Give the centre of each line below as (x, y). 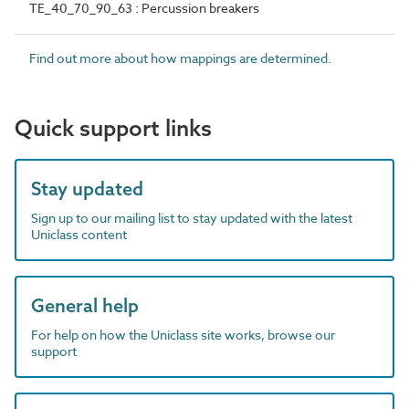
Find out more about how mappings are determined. (180, 58)
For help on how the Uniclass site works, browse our (183, 335)
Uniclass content (79, 234)
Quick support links (113, 128)
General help (85, 305)
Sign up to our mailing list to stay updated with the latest (192, 218)
